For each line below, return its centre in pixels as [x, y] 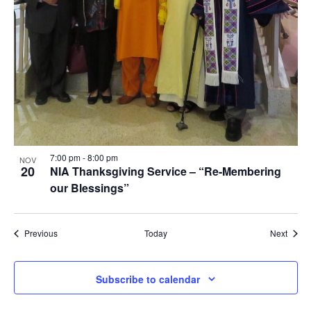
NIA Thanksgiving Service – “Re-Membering [165, 171]
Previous [41, 233]
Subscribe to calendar [148, 279]
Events [69, 233]
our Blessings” [89, 188]
